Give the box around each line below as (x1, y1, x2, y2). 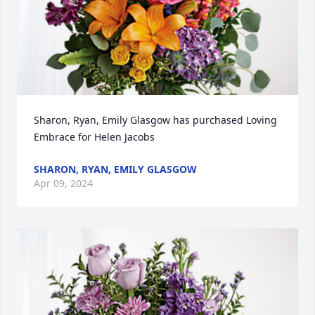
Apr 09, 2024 (34, 176, 93, 190)
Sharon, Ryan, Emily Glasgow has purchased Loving (34, 113, 277, 127)
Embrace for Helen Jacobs (34, 130, 155, 143)
